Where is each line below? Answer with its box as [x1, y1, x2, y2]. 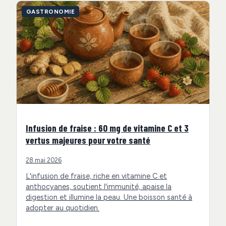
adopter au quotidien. [26, 203, 99, 213]
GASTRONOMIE [26, 8, 75, 16]
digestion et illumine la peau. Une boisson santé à [26, 193, 192, 202]
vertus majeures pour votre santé [26, 134, 150, 146]
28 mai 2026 [26, 156, 62, 164]
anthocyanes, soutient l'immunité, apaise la [26, 182, 172, 192]
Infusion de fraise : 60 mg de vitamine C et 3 [26, 122, 189, 134]
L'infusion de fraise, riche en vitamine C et [26, 172, 167, 181]
